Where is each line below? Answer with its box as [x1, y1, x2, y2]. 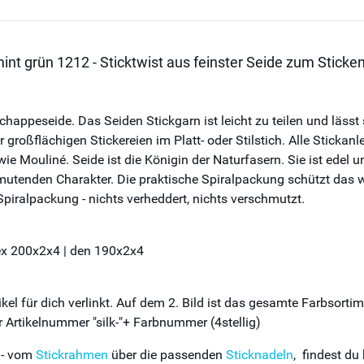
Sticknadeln [226, 347, 293, 362]
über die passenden [108, 347, 226, 362]
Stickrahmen [36, 347, 108, 362]
